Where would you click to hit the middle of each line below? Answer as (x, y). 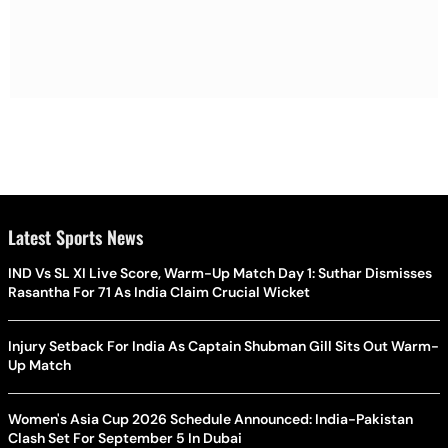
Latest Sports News (75, 236)
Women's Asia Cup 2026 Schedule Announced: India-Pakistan (210, 418)
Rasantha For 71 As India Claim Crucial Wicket (159, 291)
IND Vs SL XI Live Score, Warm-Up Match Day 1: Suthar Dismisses (220, 272)
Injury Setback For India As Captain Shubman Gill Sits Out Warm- (223, 345)
